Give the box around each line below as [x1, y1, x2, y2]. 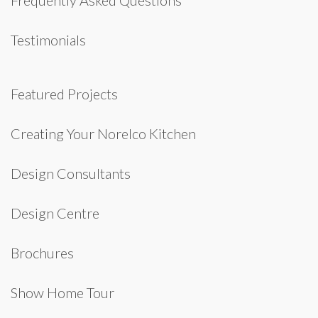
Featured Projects [11, 85, 118, 102]
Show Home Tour [11, 284, 114, 301]
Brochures [11, 244, 74, 261]
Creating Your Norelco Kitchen [11, 125, 196, 142]
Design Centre [11, 204, 99, 221]
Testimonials [11, 31, 86, 48]
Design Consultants [11, 165, 131, 182]
